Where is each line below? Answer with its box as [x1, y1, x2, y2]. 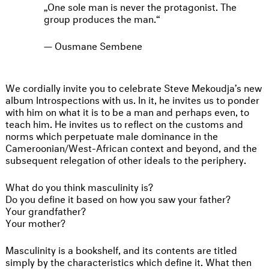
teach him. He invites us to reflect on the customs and [5, 115, 243, 130]
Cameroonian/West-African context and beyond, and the [5, 139, 257, 154]
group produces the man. [44, 10, 156, 25]
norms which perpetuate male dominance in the [5, 127, 218, 142]
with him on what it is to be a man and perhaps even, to [5, 103, 249, 118]
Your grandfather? [5, 202, 86, 217]
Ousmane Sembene [55, 37, 142, 52]
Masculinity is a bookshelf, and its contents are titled [5, 241, 237, 256]
